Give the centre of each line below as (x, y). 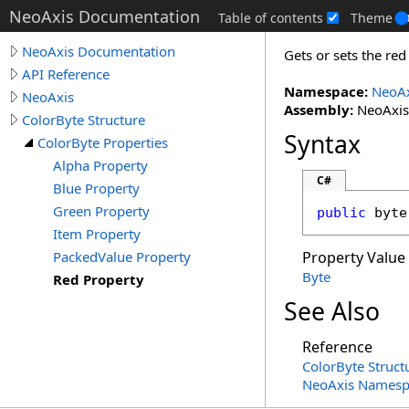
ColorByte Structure (84, 120)
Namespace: (326, 91)
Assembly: (319, 110)
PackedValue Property (122, 257)
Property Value (354, 257)
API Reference (66, 74)
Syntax (322, 144)
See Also (332, 311)
